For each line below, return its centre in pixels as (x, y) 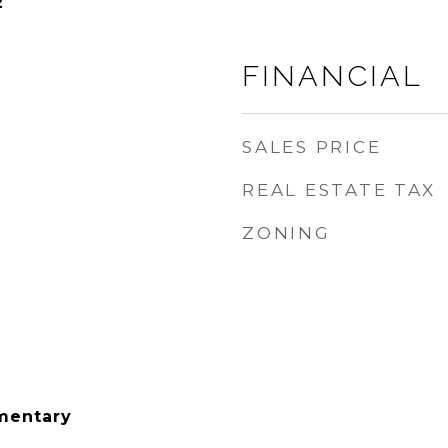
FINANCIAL (332, 76)
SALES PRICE (312, 147)
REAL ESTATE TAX (339, 190)
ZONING (286, 233)
